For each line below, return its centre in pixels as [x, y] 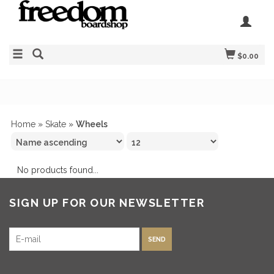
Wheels [92, 124]
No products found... [58, 170]
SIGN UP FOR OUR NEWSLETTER [107, 203]
